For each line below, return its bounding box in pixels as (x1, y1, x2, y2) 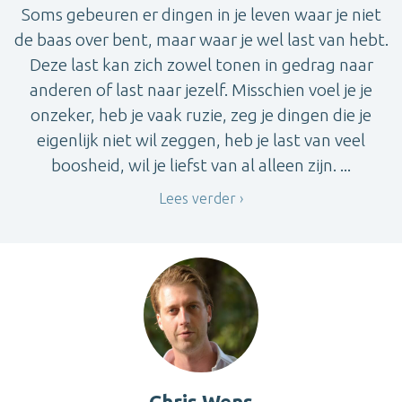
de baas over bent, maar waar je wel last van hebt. (13, 29, 389, 49)
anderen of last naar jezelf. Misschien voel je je (30, 79, 372, 100)
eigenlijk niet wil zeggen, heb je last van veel (37, 129, 365, 150)
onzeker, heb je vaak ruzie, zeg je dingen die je (31, 104, 371, 125)
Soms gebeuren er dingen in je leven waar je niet (21, 4, 381, 24)
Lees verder (159, 189, 236, 206)
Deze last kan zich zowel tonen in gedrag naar (29, 54, 373, 74)
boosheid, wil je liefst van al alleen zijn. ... (51, 154, 351, 175)
